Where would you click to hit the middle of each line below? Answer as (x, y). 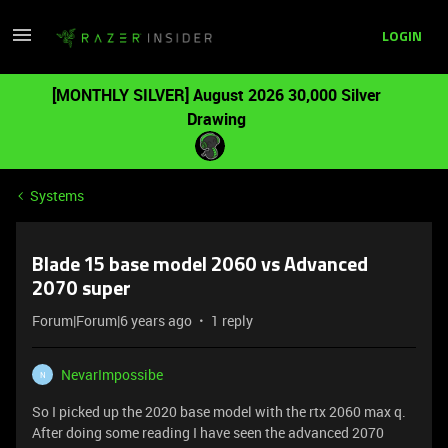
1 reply (232, 320)
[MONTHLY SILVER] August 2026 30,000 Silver (216, 95)
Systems (57, 195)
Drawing (216, 119)
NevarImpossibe (112, 374)
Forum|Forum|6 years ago (112, 320)
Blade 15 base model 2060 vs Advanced (200, 266)
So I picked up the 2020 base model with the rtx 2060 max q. (219, 411)
